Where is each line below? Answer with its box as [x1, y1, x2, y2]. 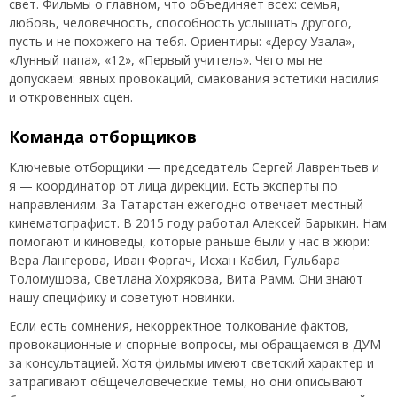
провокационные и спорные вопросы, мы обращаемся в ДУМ [9, 335, 381, 353]
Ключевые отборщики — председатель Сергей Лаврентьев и [9, 159, 379, 176]
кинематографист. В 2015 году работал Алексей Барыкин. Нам [9, 214, 387, 232]
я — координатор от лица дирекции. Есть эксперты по [9, 177, 338, 195]
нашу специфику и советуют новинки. [9, 289, 235, 307]
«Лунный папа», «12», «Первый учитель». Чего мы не [9, 51, 323, 68]
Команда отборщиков [9, 125, 197, 147]
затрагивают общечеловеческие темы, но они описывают [9, 372, 363, 390]
